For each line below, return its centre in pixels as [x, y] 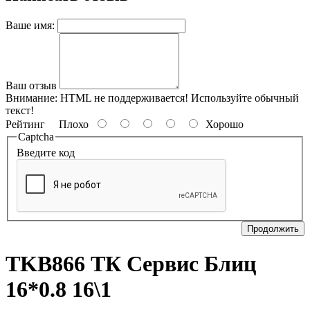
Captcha [36, 136]
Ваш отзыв [31, 85]
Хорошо [222, 124]
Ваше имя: [30, 25]
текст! [20, 110]
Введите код [46, 153]
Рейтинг [25, 124]
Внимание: [31, 98]
